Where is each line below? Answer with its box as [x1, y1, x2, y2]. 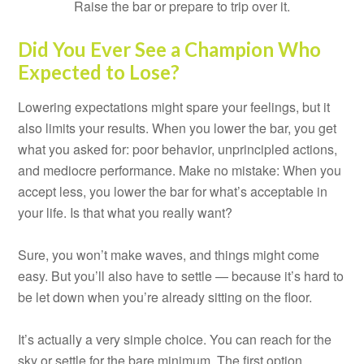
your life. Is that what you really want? [18, 202, 233, 222]
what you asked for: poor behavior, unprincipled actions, [18, 139, 338, 158]
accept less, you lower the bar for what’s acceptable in [18, 181, 328, 201]
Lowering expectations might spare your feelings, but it [18, 97, 331, 116]
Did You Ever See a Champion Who [18, 37, 322, 61]
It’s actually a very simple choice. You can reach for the [18, 329, 332, 349]
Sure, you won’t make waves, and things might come [18, 245, 320, 264]
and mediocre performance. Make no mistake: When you [18, 160, 342, 180]
